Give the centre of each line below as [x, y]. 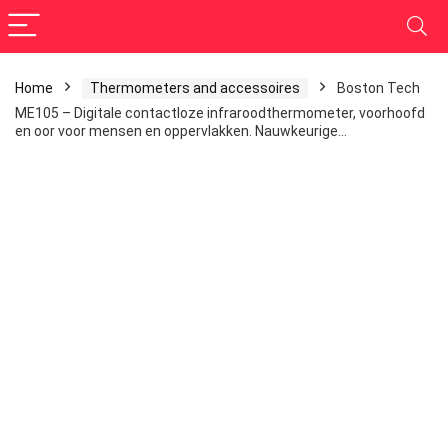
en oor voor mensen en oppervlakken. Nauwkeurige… [181, 131]
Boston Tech [378, 88]
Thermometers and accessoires [195, 88]
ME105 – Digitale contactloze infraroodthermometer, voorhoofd [220, 113]
